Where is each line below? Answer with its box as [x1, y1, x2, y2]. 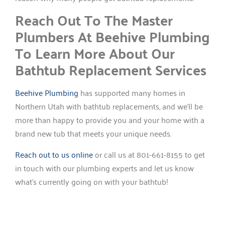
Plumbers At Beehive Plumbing [15, 24, 210, 50]
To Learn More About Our [15, 40, 175, 66]
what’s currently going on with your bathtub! [15, 174, 172, 188]
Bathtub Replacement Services [15, 57, 206, 83]
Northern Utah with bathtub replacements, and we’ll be [15, 99, 203, 114]
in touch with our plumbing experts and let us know [15, 160, 194, 175]
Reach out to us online [15, 147, 93, 161]
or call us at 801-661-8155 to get [93, 147, 205, 161]
